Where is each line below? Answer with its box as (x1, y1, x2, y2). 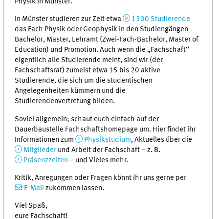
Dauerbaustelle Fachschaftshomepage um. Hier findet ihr (15, 125, 197, 133)
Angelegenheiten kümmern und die (15, 87, 126, 95)
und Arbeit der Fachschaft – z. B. (56, 146, 160, 154)
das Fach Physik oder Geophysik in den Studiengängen (15, 25, 189, 34)
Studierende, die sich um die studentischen (15, 77, 153, 85)
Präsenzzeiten (23, 156, 68, 164)
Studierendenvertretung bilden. (15, 97, 115, 106)
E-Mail (24, 184, 44, 193)
